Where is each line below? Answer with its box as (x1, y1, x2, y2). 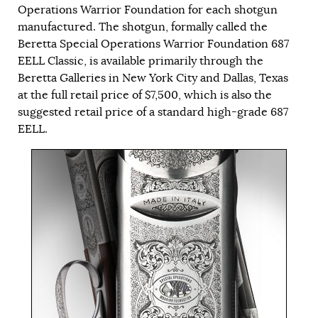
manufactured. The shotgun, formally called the (18, 19, 268, 34)
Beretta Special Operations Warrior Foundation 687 (18, 36, 289, 51)
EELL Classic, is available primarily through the (18, 53, 263, 68)
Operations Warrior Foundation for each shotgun (18, 2, 278, 17)
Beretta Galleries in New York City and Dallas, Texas (18, 70, 288, 85)
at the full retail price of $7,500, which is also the (18, 87, 272, 102)
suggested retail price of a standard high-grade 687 (18, 104, 288, 119)
